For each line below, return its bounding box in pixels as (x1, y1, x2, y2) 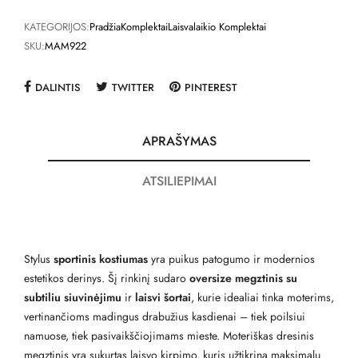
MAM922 (45, 38, 86, 54)
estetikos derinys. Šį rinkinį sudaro (24, 270, 189, 287)
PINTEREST (185, 80, 237, 96)
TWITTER (112, 80, 154, 96)
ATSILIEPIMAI (141, 172, 217, 191)
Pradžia (89, 19, 121, 35)
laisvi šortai (135, 289, 191, 306)
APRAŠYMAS (141, 132, 217, 151)
